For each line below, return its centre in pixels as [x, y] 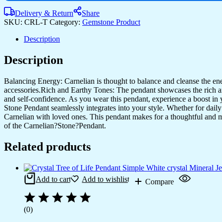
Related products [47, 146]
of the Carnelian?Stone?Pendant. [55, 125]
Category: [66, 22]
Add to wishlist [106, 179]
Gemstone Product [111, 22]
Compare [160, 181]
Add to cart [53, 179]
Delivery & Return [44, 13]
